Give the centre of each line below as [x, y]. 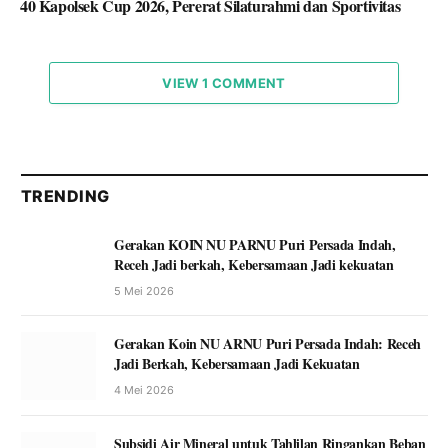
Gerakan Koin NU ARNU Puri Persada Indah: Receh [267, 344]
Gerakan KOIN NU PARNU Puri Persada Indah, [255, 245]
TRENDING [65, 196]
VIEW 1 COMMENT [224, 83]
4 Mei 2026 [144, 390]
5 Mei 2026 [144, 291]
